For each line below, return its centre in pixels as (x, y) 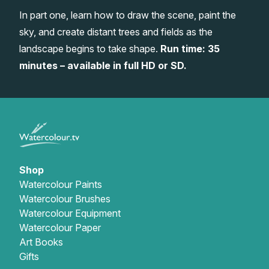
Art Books (41, 242)
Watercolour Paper (60, 227)
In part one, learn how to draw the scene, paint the (128, 15)
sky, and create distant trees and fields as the (116, 32)
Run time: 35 (190, 48)
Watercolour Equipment (70, 213)
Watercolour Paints (61, 184)
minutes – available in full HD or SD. (103, 65)
